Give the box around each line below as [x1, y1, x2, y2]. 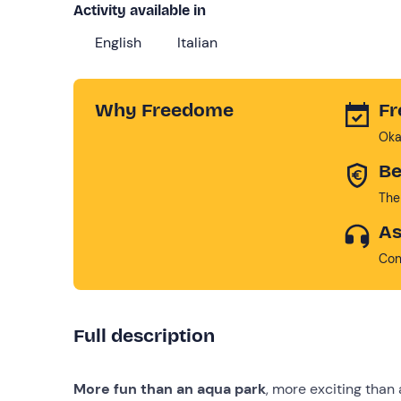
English [95, 32, 141, 52]
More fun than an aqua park [73, 379, 266, 398]
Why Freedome [95, 98, 234, 122]
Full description [73, 323, 215, 347]
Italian [177, 32, 218, 52]
